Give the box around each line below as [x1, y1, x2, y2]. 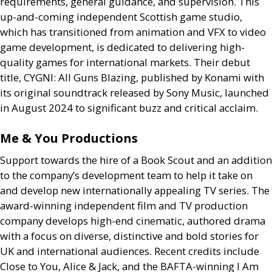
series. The [216, 183, 270, 197]
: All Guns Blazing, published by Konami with [53, 70, 264, 84]
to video [225, 25, 266, 39]
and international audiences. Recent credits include [14, 244, 259, 258]
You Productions [32, 130, 138, 146]
